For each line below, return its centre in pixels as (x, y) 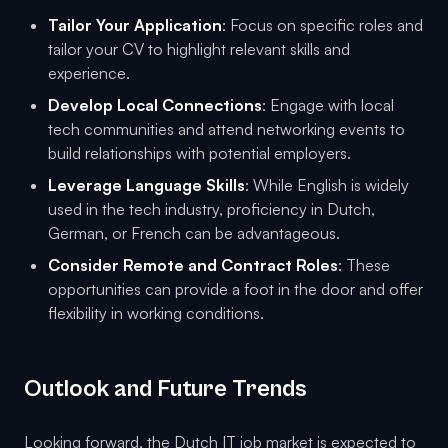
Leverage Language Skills (146, 185)
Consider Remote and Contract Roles (193, 265)
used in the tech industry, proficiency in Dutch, (211, 209)
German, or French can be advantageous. (194, 233)
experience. (89, 73)
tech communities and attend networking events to (226, 129)
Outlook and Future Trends (165, 389)
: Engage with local (328, 105)
